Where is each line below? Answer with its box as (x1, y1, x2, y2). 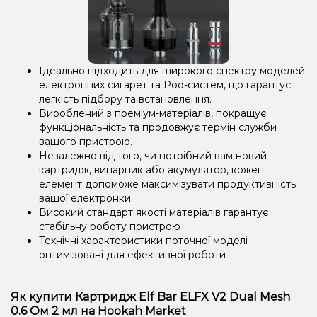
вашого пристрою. (39, 134, 132, 148)
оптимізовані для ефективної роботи (39, 248, 226, 261)
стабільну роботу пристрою (39, 219, 180, 233)
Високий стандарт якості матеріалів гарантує (39, 205, 268, 219)
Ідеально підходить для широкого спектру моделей (39, 64, 305, 77)
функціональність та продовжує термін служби (39, 120, 277, 134)
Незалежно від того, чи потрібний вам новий (39, 149, 267, 162)
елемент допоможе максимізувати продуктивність (39, 177, 296, 190)
